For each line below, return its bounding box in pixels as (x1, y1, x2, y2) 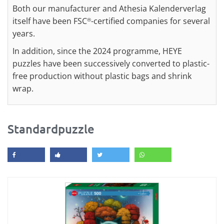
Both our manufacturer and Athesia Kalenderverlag (12, 3, 206, 14)
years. (12, 28, 35, 39)
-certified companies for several (91, 15, 210, 26)
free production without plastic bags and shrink (12, 70, 191, 81)
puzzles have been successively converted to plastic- (12, 58, 209, 69)
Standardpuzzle (7, 121, 94, 136)
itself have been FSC (12, 15, 87, 26)
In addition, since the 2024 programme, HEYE (12, 45, 182, 56)
